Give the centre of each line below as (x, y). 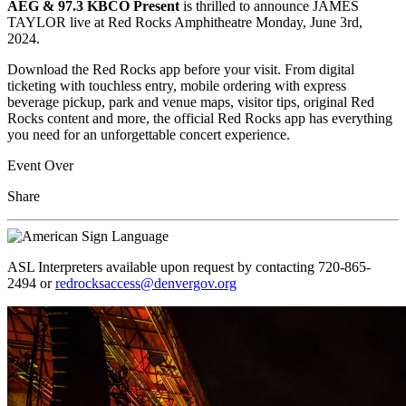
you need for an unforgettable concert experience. (149, 134)
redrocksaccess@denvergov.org (146, 283)
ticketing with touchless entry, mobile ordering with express (177, 85)
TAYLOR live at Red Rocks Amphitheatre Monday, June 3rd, (185, 22)
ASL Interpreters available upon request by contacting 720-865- (189, 266)
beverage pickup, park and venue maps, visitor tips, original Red (191, 101)
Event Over (40, 165)
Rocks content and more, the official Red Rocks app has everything (200, 118)
